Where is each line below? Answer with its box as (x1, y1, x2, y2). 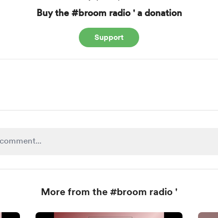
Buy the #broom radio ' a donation (36, 7, 182, 18)
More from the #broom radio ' (40, 186, 178, 198)
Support (94, 33, 124, 42)
